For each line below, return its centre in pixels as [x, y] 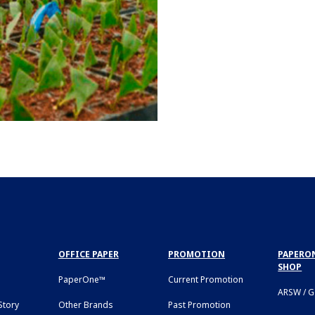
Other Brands [85, 304]
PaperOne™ [82, 279]
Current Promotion [206, 279]
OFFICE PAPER [88, 254]
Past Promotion [199, 304]
